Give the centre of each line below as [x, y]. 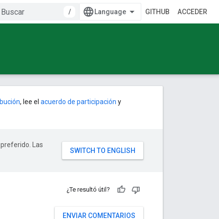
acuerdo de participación [78, 102]
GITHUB [157, 12]
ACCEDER [192, 12]
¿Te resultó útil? [88, 189]
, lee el [30, 102]
